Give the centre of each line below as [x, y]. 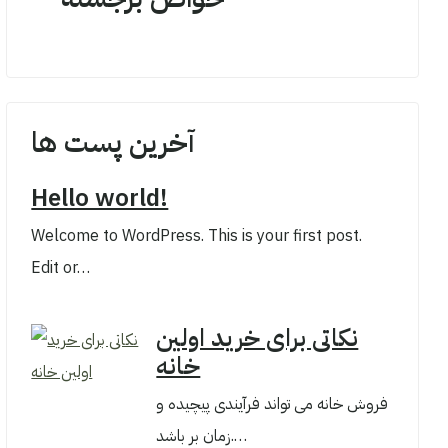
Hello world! [100, 198]
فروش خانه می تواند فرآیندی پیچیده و [272, 404]
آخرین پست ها [113, 143]
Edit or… [61, 268]
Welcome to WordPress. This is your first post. [197, 236]
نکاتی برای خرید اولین [257, 338]
